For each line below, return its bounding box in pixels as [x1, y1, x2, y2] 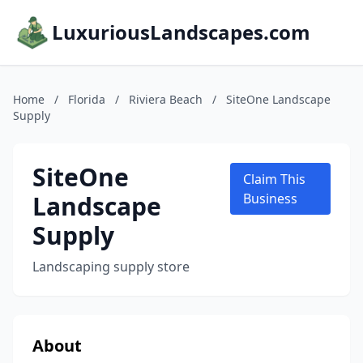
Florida [68, 92, 105, 107]
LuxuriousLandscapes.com [52, 19, 310, 45]
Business [243, 190, 298, 207]
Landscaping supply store [32, 258, 190, 275]
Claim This [243, 170, 306, 188]
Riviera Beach [129, 92, 203, 107]
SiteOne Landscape [226, 92, 331, 107]
